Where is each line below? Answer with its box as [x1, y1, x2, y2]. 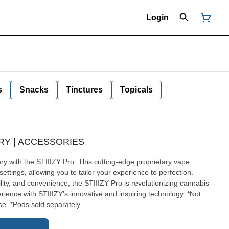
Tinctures [66, 85, 103, 94]
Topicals [120, 85, 153, 94]
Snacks [19, 85, 49, 94]
